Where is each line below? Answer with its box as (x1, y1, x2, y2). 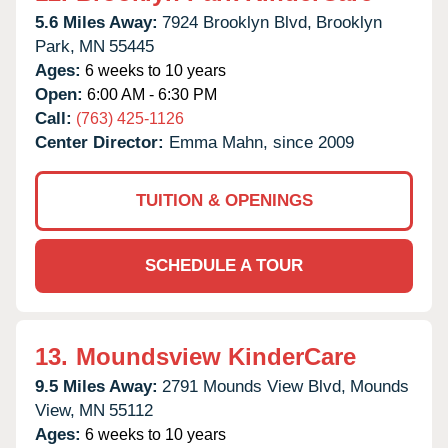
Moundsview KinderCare (76, 342, 356, 370)
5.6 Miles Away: (35, 12, 158, 32)
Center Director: (35, 132, 169, 152)
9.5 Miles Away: (35, 376, 158, 396)
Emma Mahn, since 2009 (169, 132, 354, 152)
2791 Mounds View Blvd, (162, 376, 346, 396)
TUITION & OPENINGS (135, 190, 313, 210)
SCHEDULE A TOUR (145, 255, 303, 275)
